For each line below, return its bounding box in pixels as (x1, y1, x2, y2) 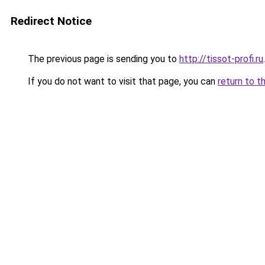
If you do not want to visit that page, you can (25, 76, 218, 87)
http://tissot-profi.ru (179, 53, 263, 64)
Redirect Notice (11, 14, 92, 28)
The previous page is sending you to (25, 53, 179, 64)
